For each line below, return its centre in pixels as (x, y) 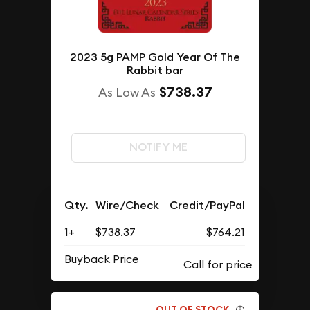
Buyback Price (102, 259)
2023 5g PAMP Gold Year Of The (155, 57)
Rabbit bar (155, 71)
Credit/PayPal (208, 206)
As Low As (127, 93)
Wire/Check (128, 206)
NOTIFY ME (158, 147)
